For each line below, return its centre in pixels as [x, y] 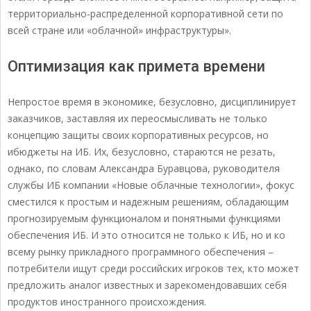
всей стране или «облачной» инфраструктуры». [119, 31]
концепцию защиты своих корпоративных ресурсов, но [138, 135]
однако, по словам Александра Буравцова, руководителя [144, 169]
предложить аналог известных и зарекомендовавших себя [147, 285]
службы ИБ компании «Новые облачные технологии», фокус [151, 185]
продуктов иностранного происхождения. [107, 302]
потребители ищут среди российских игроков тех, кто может [153, 269]
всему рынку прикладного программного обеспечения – [141, 252]
